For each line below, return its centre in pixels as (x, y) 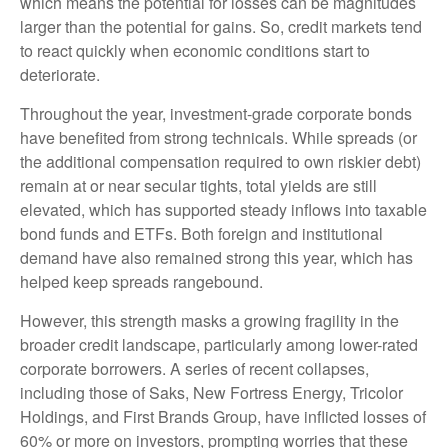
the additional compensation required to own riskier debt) (220, 161)
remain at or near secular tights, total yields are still (198, 185)
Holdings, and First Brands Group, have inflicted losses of (223, 416)
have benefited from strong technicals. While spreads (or (218, 137)
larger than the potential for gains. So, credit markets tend (221, 26)
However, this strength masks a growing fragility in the (209, 320)
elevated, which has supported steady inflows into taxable (223, 209)
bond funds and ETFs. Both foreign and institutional (201, 233)
